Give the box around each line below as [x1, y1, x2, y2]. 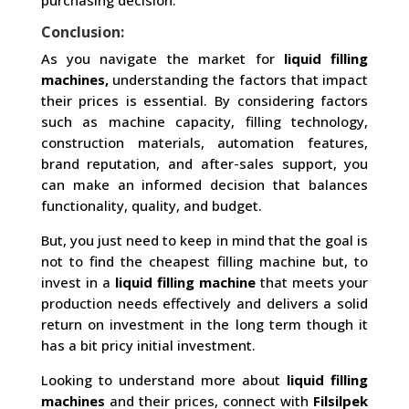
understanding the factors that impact [108, 70, 369, 89]
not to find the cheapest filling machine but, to [40, 252, 369, 270]
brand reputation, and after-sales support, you [40, 154, 369, 173]
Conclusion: [40, 22, 124, 42]
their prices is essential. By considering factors [40, 91, 369, 110]
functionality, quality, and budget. [40, 196, 266, 215]
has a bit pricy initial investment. [40, 336, 256, 354]
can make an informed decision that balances [40, 175, 369, 194]
